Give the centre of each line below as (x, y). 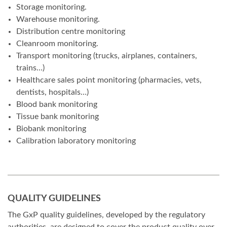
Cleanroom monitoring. (57, 44)
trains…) (30, 68)
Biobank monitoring (51, 129)
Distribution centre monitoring (71, 32)
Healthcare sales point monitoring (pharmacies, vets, (109, 80)
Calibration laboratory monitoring (76, 141)
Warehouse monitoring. (58, 20)
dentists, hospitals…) (52, 92)
